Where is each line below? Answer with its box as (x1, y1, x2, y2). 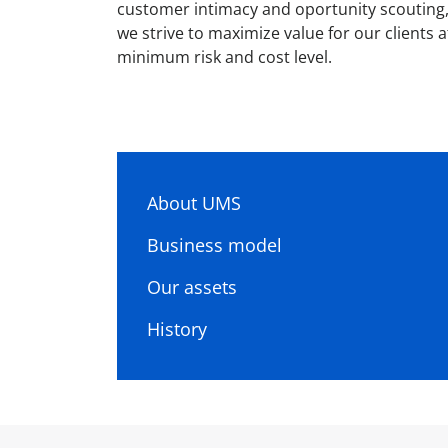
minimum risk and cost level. (117, 46, 332, 69)
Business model (147, 232, 282, 257)
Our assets (147, 274, 237, 299)
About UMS (147, 190, 241, 215)
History (147, 316, 207, 341)
